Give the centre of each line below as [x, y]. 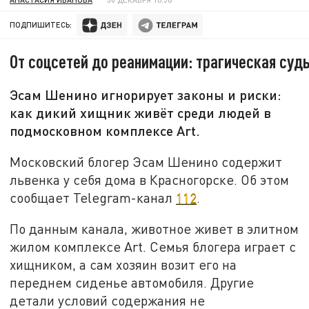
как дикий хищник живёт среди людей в [141, 113]
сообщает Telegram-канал [93, 197]
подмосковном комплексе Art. [105, 131]
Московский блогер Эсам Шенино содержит [146, 161]
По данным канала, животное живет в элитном [154, 229]
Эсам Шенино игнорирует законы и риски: [146, 95]
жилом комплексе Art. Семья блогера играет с [153, 247]
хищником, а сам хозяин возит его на [123, 265]
